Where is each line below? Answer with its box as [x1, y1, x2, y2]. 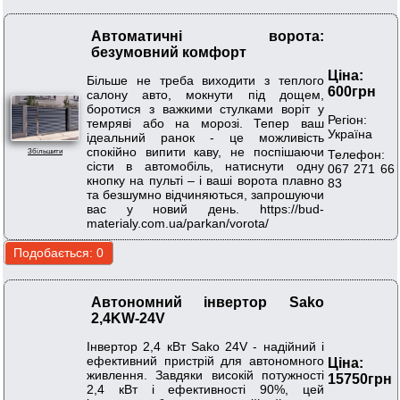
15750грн [328, 371, 392, 387]
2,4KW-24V [91, 311, 165, 327]
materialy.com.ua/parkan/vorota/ [87, 215, 269, 230]
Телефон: [328, 146, 385, 162]
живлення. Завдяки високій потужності [87, 367, 324, 382]
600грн [328, 84, 376, 100]
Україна [328, 126, 372, 141]
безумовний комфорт [91, 45, 246, 61]
